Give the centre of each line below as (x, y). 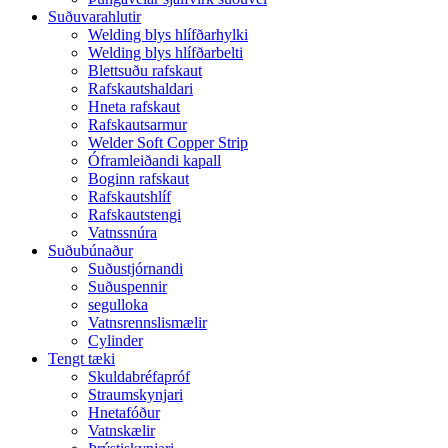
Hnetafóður (124, 413)
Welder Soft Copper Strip (168, 143)
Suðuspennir (127, 287)
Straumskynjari (135, 395)
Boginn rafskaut (138, 179)
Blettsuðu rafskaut (145, 71)
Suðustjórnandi (135, 269)
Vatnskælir (121, 431)
